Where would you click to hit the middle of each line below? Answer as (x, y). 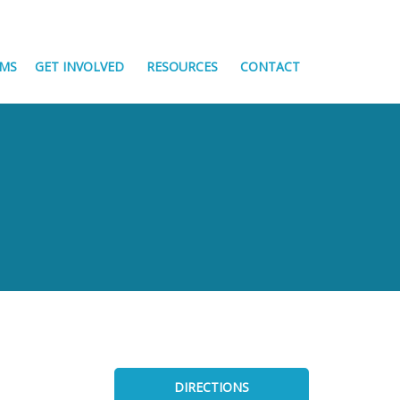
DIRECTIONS (211, 387)
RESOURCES (182, 67)
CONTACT (270, 67)
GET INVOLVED (79, 67)
